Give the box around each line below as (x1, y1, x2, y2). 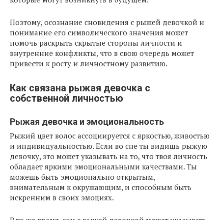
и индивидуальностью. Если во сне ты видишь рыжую (10, 141, 207, 151)
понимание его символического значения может (10, 27, 188, 37)
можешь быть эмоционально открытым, (10, 172, 155, 182)
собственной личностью (10, 93, 123, 104)
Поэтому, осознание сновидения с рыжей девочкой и (10, 17, 204, 27)
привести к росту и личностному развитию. (10, 58, 167, 68)
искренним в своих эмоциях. (10, 192, 114, 202)
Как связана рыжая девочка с (10, 82, 150, 94)
